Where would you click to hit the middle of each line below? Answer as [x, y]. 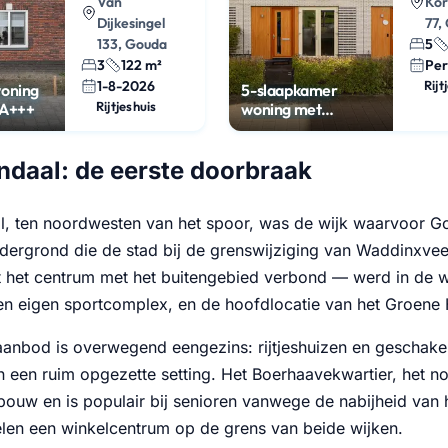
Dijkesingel [130, 22]
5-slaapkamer [289, 89]
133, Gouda [131, 43]
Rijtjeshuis [126, 105]
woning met [281, 108]
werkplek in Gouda [304, 127]
